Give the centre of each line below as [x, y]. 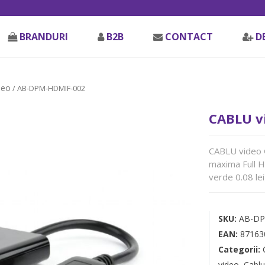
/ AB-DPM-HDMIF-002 [48, 88]
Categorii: [240, 249]
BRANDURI [44, 37]
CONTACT [189, 37]
